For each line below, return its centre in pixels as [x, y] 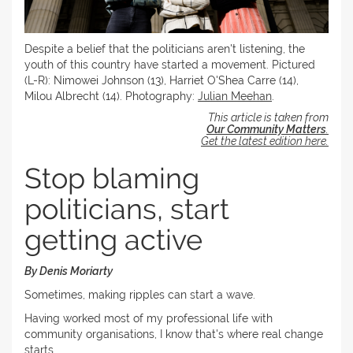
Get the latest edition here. [265, 141]
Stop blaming [112, 178]
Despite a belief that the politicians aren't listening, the [165, 48]
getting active [113, 239]
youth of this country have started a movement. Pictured [170, 64]
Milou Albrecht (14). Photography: [111, 96]
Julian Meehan [235, 96]
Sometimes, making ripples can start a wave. [140, 294]
